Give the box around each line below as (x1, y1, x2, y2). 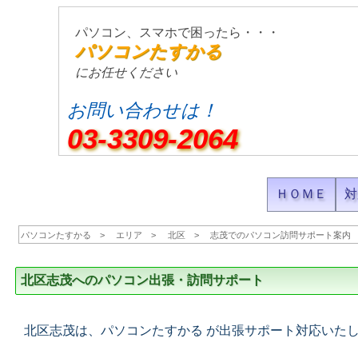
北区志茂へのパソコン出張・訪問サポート (21, 273, 264, 287)
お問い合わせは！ (67, 100, 219, 121)
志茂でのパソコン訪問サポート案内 (210, 230, 352, 240)
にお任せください (75, 66, 178, 79)
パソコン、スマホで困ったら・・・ (75, 26, 280, 39)
